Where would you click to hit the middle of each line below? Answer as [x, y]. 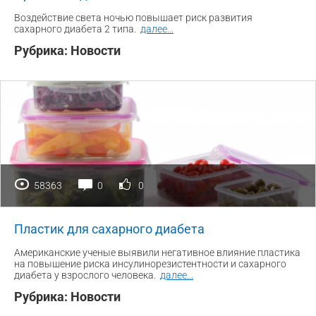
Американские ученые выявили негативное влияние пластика [157, 252]
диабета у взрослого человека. [86, 275]
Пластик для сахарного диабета [109, 229]
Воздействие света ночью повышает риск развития [133, 17]
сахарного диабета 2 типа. [76, 29]
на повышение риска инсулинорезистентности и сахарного [150, 263]
